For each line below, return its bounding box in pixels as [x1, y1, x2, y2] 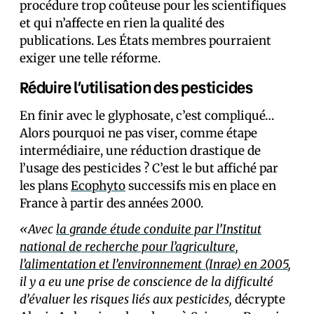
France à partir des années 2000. [20, 196, 203, 211]
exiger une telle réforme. [20, 50, 161, 66]
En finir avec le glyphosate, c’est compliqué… [20, 108, 274, 123]
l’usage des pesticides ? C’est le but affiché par [20, 161, 278, 176]
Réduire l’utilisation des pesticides [20, 77, 253, 97]
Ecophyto [71, 178, 125, 193]
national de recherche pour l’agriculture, [20, 239, 238, 254]
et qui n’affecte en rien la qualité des [20, 15, 224, 31]
